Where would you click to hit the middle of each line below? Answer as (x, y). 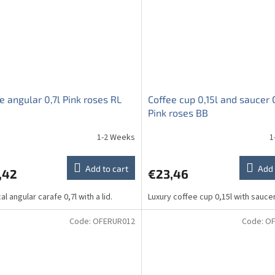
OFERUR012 (114, 222)
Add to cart (107, 168)
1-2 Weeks (116, 138)
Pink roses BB (178, 112)
